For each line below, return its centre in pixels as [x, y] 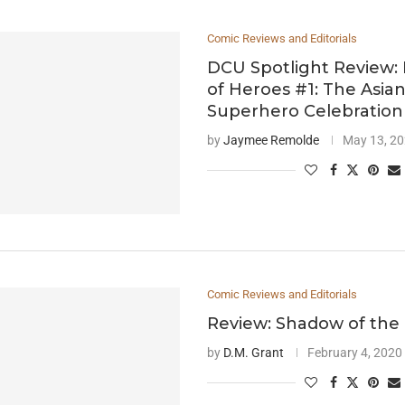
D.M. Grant [254, 352]
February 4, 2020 [355, 352]
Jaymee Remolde [272, 140]
